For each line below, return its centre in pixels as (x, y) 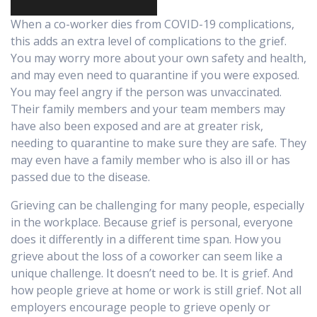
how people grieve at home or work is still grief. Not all (156, 290)
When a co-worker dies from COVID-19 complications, (152, 24)
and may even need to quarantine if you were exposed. (155, 75)
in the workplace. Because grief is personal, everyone (152, 223)
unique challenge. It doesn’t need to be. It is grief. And (152, 273)
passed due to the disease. (80, 177)
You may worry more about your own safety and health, (158, 58)
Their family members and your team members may (148, 109)
